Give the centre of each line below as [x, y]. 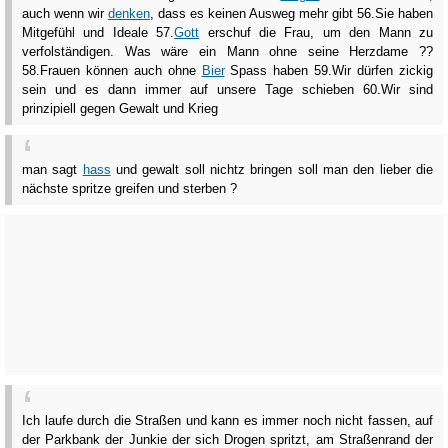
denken [129, 14]
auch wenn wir [65, 14]
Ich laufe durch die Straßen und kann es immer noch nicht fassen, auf [227, 420]
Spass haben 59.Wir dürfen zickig [329, 71]
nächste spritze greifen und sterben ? [129, 189]
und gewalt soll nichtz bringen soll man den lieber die [272, 170]
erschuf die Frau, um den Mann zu [316, 33]
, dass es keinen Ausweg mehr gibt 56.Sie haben [291, 14]
